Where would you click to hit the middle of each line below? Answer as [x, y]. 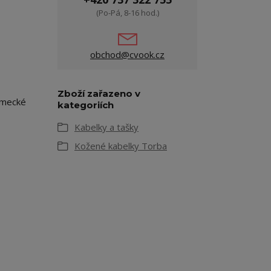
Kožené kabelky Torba [121, 146]
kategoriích [86, 105]
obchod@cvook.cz [127, 55]
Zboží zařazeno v [99, 94]
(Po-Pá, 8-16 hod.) [127, 13]
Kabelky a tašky [106, 127]
